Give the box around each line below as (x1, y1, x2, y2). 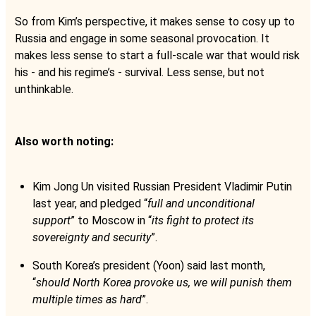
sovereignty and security (32, 230, 151, 244)
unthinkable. (15, 82, 73, 96)
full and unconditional (147, 196, 255, 210)
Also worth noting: (15, 134, 114, 148)
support (32, 213, 71, 227)
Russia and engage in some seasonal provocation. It (15, 31, 269, 45)
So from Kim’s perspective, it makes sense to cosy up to (15, 14, 295, 28)
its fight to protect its (152, 213, 254, 227)
